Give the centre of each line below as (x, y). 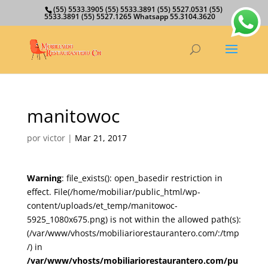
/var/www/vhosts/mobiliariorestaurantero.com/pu (132, 261)
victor (54, 138)
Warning (44, 178)
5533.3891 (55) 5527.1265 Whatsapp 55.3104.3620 (130, 16)
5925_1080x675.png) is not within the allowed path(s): (134, 219)
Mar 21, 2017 (100, 138)
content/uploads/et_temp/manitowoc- (102, 205)
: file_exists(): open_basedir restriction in (142, 178)
